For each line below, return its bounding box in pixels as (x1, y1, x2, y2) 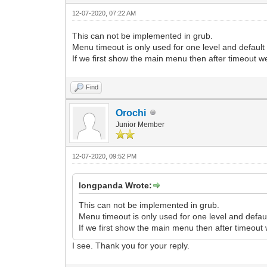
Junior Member (116, 120, 165, 129)
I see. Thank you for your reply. (72, 240, 190, 250)
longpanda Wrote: (79, 180, 153, 190)
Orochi (116, 107, 147, 118)
